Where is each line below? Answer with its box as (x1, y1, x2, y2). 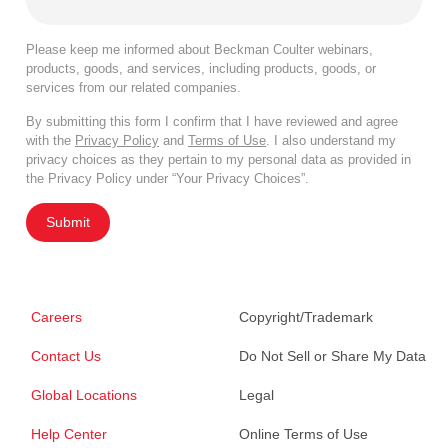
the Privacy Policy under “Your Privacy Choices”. (26, 171, 309, 187)
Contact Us (31, 348, 101, 365)
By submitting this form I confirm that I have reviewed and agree (26, 114, 398, 130)
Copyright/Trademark (239, 309, 373, 326)
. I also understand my (266, 133, 396, 149)
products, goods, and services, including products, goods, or (26, 61, 376, 77)
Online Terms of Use (239, 426, 368, 443)
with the (26, 133, 75, 149)
